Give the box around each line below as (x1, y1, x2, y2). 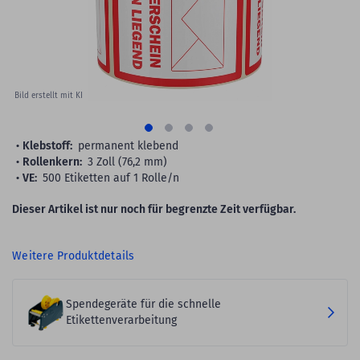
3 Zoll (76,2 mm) (88, 154, 167, 169)
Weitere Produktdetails (12, 248, 135, 263)
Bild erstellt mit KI (14, 90, 83, 100)
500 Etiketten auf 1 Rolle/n (43, 170, 179, 185)
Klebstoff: (22, 138, 72, 153)
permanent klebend (78, 138, 178, 153)
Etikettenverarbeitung (66, 313, 177, 327)
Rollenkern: (22, 154, 82, 169)
